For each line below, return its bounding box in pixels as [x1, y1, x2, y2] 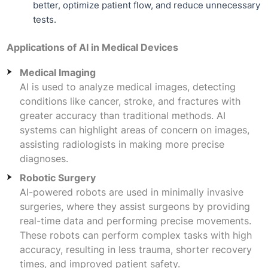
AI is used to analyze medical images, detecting [19, 80, 236, 93]
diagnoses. [19, 152, 68, 165]
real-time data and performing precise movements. [19, 214, 251, 227]
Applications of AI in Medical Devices [6, 41, 178, 53]
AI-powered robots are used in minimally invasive [19, 185, 243, 198]
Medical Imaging [19, 66, 96, 78]
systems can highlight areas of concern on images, [19, 123, 249, 136]
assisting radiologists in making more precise [19, 138, 224, 150]
